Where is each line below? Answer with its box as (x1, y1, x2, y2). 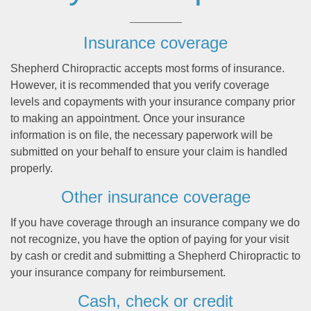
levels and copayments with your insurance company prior (10, 96, 295, 108)
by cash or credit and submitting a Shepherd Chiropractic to (10, 250, 301, 262)
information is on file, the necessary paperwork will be (10, 129, 273, 142)
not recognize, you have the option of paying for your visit (10, 233, 289, 246)
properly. (10, 162, 53, 175)
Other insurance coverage (60, 187, 251, 207)
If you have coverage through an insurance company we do (10, 217, 300, 229)
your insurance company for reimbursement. (10, 267, 226, 279)
